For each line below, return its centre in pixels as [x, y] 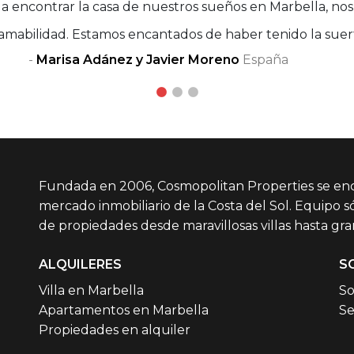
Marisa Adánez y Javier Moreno [137, 60]
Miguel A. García [216, 60]
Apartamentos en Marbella [124, 311]
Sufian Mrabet [188, 60]
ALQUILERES [80, 265]
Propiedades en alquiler [115, 330]
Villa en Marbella [91, 291]
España [264, 60]
